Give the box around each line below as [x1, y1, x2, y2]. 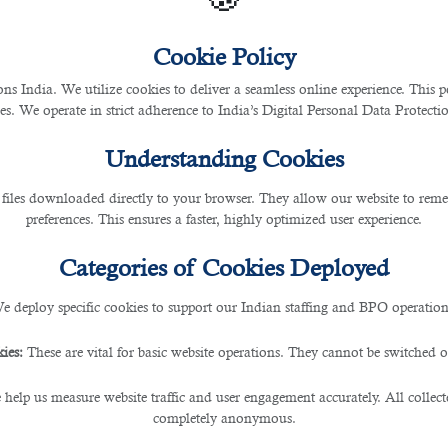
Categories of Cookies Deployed [59, 253, 389, 282]
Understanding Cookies [104, 144, 344, 173]
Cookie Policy [152, 42, 296, 71]
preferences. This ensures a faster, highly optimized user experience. [26, 210, 422, 227]
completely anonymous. [152, 409, 296, 426]
